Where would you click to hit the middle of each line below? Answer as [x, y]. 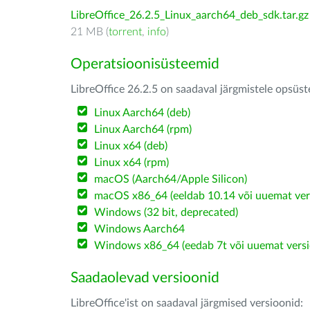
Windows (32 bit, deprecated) [166, 212]
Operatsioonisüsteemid [145, 64]
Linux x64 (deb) [131, 146]
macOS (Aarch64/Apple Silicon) [171, 179]
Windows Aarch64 [140, 229]
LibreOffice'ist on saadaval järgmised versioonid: [187, 303]
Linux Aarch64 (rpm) [143, 129]
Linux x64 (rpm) [132, 163]
